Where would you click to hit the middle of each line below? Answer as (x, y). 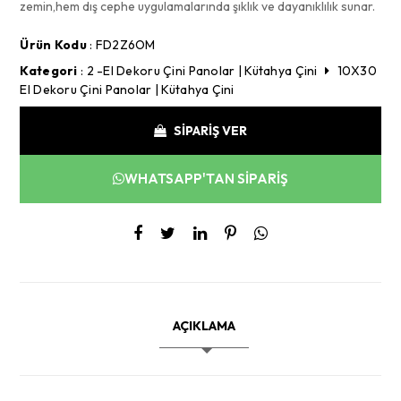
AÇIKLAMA (204, 325)
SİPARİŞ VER (210, 130)
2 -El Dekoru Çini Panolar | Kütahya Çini (202, 70)
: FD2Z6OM (121, 44)
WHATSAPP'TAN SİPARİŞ (206, 178)
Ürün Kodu (53, 44)
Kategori (49, 70)
